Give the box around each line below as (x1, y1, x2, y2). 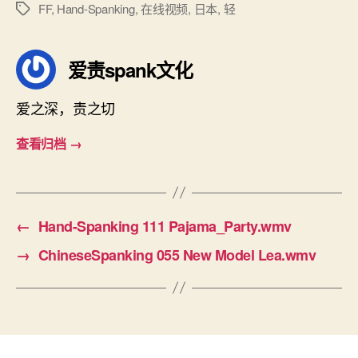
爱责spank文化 (68, 55, 193, 83)
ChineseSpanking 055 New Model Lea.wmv (38, 244, 316, 265)
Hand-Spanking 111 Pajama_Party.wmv (38, 215, 292, 237)
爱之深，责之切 (16, 97, 116, 118)
